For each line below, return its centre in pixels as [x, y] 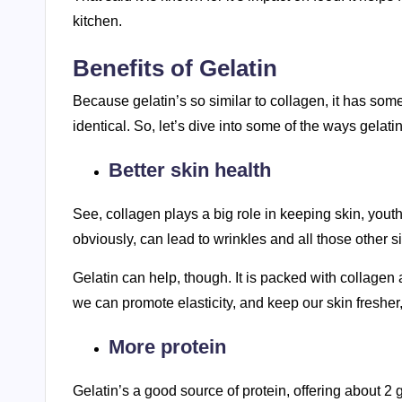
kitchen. [97, 21]
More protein [167, 346]
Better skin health [190, 170]
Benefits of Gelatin [175, 68]
